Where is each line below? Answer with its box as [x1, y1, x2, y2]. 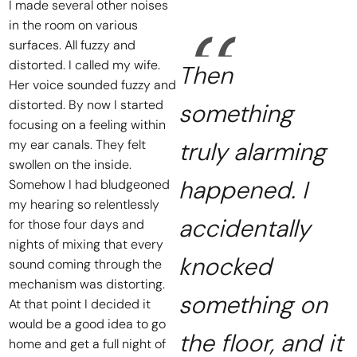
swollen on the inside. [9, 155, 132, 173]
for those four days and [9, 215, 145, 233]
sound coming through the [9, 255, 163, 273]
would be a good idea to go [9, 315, 167, 332]
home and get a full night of [9, 335, 167, 352]
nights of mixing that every [9, 235, 164, 253]
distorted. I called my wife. [9, 56, 161, 73]
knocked [178, 250, 272, 282]
